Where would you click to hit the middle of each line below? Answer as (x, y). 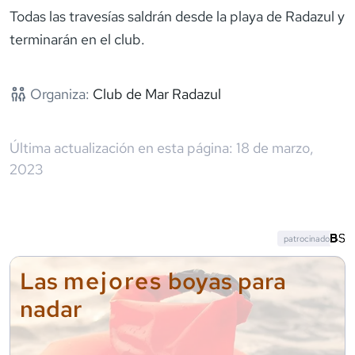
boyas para (224, 281)
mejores (113, 280)
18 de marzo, (275, 147)
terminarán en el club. (77, 39)
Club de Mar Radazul (157, 94)
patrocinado (307, 238)
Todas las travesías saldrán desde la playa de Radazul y (177, 16)
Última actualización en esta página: (121, 147)
